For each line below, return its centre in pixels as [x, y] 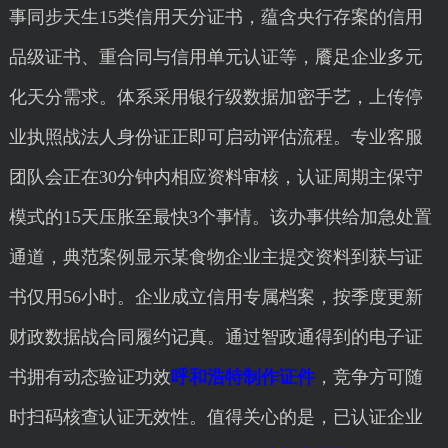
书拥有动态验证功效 [89, 377]
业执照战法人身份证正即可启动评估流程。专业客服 [215, 137]
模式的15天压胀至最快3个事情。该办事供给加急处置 [220, 217]
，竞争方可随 [368, 377]
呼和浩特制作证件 [242, 377]
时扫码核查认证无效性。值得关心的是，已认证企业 [215, 417]
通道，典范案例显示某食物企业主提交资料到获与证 [215, 257]
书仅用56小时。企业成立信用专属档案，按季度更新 [215, 297]
